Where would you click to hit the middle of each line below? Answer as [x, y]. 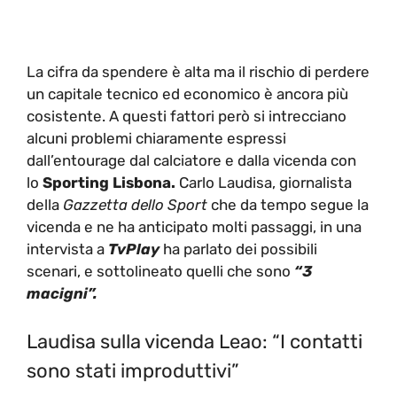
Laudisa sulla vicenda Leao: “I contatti [195, 342]
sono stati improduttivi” [133, 371]
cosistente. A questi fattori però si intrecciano [187, 116]
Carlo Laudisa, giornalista [264, 182]
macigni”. [62, 293]
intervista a [67, 249]
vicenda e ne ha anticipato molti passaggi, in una [194, 226]
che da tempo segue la [288, 204]
